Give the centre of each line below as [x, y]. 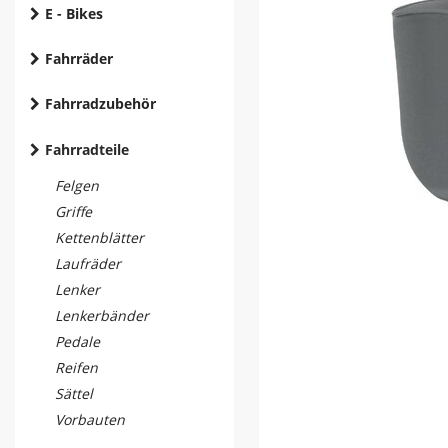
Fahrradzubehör [100, 103]
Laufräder [88, 263]
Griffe [73, 211]
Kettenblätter [99, 237]
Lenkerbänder [102, 315]
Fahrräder [79, 58]
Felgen [77, 185]
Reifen [76, 367]
